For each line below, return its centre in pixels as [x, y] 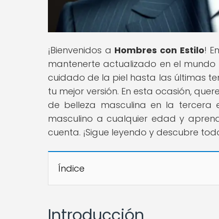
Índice [71, 168]
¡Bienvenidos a [81, 50]
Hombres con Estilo [159, 50]
